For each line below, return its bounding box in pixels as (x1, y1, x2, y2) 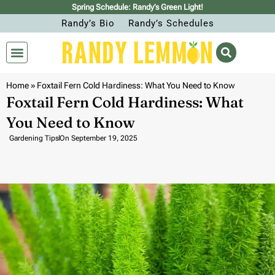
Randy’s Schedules (128, 18, 214, 29)
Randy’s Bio (61, 18, 115, 29)
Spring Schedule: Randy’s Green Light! (72, 2, 203, 12)
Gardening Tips (9, 133, 59, 142)
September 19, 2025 (71, 133, 137, 142)
